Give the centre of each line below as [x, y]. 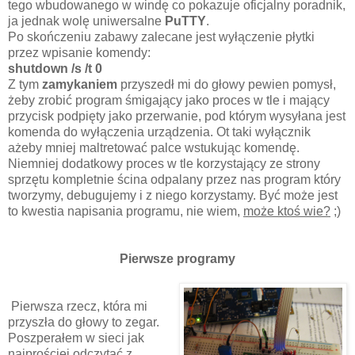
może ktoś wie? [287, 211]
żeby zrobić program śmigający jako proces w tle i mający [169, 100]
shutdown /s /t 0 [55, 68]
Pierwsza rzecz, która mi [79, 306]
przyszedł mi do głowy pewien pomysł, [227, 84]
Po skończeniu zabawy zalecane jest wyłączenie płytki [161, 36]
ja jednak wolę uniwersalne [86, 21]
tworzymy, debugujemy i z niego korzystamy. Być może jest [173, 195]
